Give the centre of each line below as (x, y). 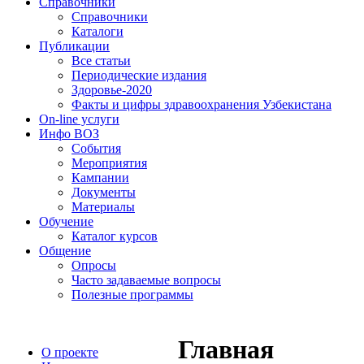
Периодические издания (139, 75)
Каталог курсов (115, 236)
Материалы (103, 207)
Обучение (66, 221)
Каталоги (97, 31)
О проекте (70, 352)
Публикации (74, 46)
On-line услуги (79, 119)
